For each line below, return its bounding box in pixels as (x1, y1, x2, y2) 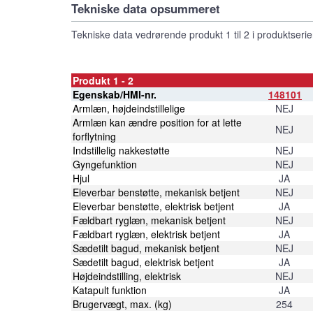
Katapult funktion (73, 282, 147, 297)
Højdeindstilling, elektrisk (73, 268, 181, 283)
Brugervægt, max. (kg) (73, 296, 172, 311)
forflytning (73, 129, 116, 143)
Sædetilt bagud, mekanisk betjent (73, 240, 219, 255)
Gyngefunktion (73, 156, 137, 171)
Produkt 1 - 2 (73, 73, 133, 87)
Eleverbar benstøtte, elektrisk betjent (73, 198, 234, 213)
